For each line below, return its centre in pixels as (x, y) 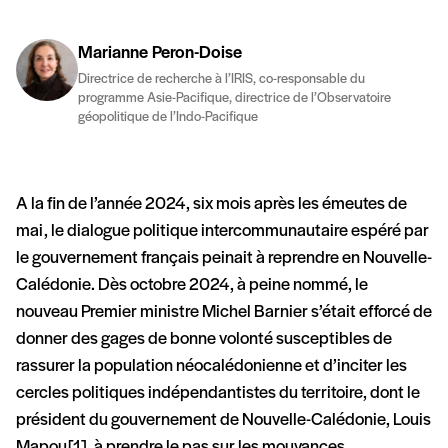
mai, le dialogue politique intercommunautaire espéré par (222, 231)
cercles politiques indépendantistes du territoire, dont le (218, 393)
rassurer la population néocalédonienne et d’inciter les (211, 366)
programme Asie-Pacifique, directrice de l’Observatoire (234, 98)
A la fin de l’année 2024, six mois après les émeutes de (211, 204)
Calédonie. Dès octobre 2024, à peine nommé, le (192, 285)
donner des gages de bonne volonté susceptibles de (204, 339)
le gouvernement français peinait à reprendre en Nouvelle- (224, 258)
